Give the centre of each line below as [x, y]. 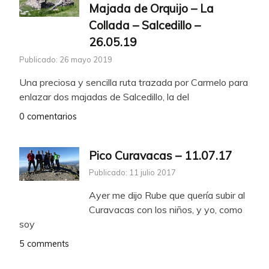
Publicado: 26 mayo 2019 [66, 59]
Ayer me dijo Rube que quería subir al [167, 195]
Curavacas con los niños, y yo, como [166, 210]
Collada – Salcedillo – [145, 25]
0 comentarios [48, 116]
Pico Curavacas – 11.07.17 [161, 155]
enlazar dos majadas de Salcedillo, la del [104, 96]
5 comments [44, 244]
